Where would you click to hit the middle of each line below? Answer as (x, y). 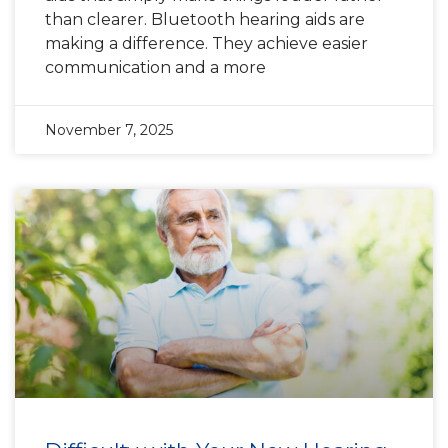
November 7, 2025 (109, 130)
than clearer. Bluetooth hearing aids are (205, 19)
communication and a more (155, 67)
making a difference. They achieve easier (206, 43)
